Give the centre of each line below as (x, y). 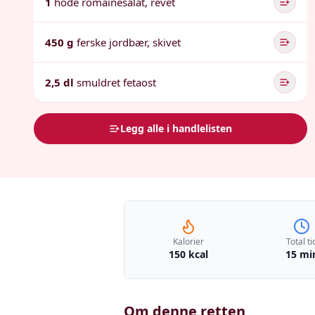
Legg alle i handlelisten (176, 128)
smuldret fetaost (116, 82)
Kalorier (188, 242)
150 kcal (188, 254)
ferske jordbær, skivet (129, 42)
